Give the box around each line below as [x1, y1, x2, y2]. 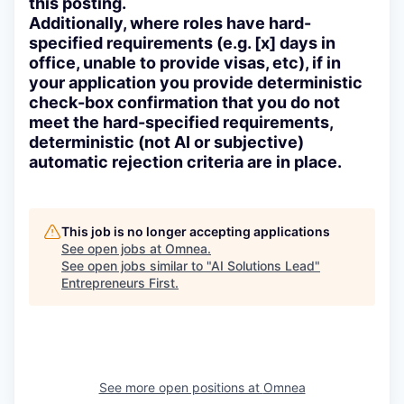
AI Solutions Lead [211, 257, 315, 273]
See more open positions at [98, 379, 263, 395]
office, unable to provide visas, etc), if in [29, 52, 341, 72]
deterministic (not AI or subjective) [29, 132, 304, 151]
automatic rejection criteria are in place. [29, 151, 342, 171]
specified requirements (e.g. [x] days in [29, 32, 335, 52]
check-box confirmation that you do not [29, 92, 340, 112]
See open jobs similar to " [61, 257, 211, 273]
